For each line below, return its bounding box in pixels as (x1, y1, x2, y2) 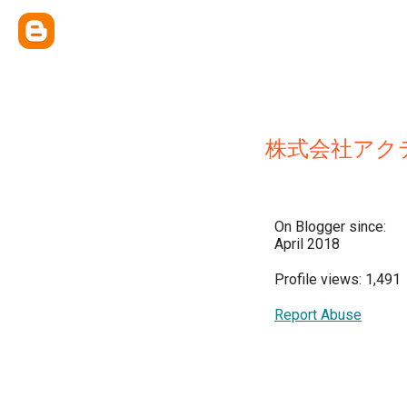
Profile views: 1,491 (274, 271, 401, 288)
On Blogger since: (274, 218, 386, 235)
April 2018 (274, 235, 340, 253)
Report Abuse (274, 306, 362, 323)
